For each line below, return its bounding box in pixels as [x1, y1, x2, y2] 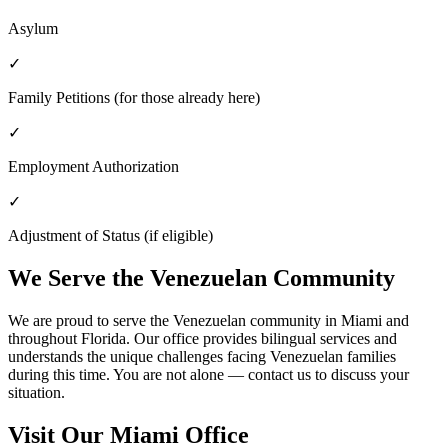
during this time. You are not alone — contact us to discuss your [8, 366, 409, 384]
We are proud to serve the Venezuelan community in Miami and [8, 312, 409, 330]
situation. [8, 384, 65, 402]
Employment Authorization [8, 158, 179, 176]
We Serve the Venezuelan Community [8, 265, 395, 292]
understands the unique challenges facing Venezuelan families [8, 348, 396, 366]
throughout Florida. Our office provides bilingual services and [8, 330, 397, 348]
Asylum [8, 20, 58, 38]
